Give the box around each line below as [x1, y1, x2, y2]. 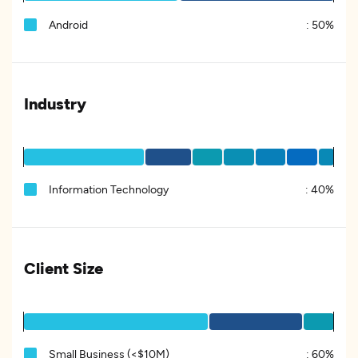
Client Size [24, 258, 103, 277]
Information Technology [49, 182, 169, 196]
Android [49, 18, 88, 31]
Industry [24, 93, 86, 113]
